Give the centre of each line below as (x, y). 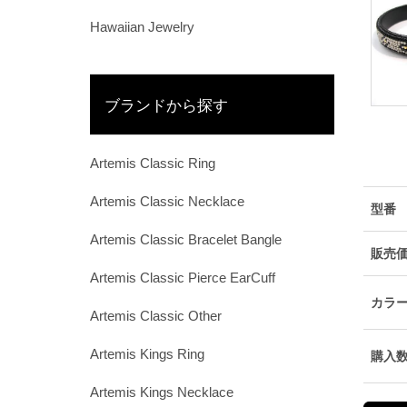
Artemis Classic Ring (152, 164)
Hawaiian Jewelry (142, 27)
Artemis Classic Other (155, 316)
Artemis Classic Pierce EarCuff (182, 278)
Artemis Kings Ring (147, 354)
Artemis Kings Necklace (161, 392)
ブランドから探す (166, 104)
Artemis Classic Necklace (167, 202)
